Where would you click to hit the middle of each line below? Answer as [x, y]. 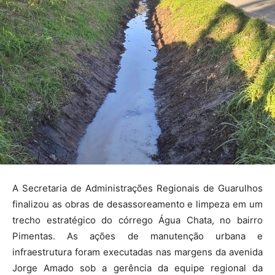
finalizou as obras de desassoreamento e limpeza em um [137, 204]
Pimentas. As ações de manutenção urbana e [137, 236]
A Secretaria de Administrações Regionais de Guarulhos [137, 188]
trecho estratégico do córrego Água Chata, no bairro [137, 220]
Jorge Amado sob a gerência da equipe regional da [137, 268]
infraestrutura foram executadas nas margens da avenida [137, 252]
